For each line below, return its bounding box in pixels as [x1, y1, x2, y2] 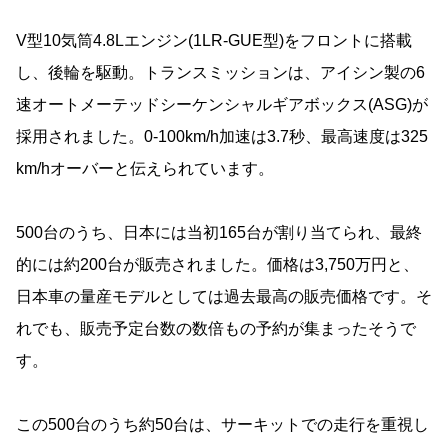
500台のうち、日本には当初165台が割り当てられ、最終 [16, 224, 422, 242]
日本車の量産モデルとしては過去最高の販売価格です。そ [16, 288, 432, 306]
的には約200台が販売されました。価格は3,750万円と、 [16, 256, 419, 274]
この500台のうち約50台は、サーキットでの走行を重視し [16, 416, 429, 434]
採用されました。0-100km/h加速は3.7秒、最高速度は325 [16, 128, 428, 146]
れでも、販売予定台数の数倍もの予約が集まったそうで [16, 320, 416, 338]
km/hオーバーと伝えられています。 [16, 160, 274, 178]
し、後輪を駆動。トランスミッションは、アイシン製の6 [16, 64, 425, 82]
